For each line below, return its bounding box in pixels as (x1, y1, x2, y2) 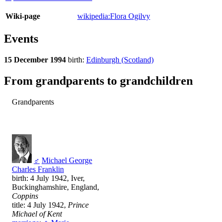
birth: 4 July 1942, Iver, (12, 174, 85, 183)
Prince (68, 201, 89, 210)
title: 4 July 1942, (12, 201, 68, 210)
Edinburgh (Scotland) (86, 55, 154, 64)
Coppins (12, 192, 38, 201)
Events (4, 32, 38, 46)
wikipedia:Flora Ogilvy (77, 12, 150, 21)
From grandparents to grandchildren (4, 74, 193, 88)
